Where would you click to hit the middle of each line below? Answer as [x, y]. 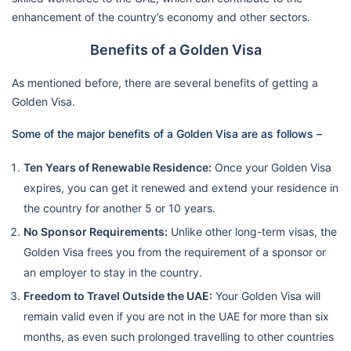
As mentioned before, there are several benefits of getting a [165, 82]
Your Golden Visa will [266, 295]
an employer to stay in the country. [113, 272]
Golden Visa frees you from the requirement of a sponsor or [175, 251]
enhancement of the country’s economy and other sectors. [161, 16]
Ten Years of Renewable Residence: [118, 167]
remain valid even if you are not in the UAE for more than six [176, 316]
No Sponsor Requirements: [96, 231]
